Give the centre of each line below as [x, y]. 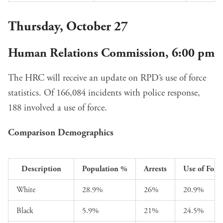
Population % [105, 169]
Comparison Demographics [61, 133]
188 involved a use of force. [57, 108]
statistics [23, 93]
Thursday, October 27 [68, 27]
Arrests [155, 169]
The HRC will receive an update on [74, 78]
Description [41, 169]
